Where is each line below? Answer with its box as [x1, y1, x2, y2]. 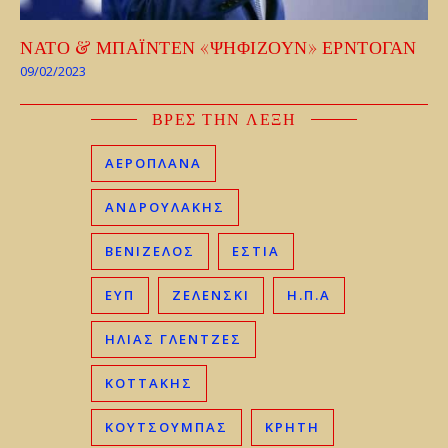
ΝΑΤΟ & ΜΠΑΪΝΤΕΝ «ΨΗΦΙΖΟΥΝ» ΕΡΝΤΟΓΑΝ [20, 34, 417, 59]
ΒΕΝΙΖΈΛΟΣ [105, 241, 196, 260]
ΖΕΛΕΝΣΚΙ [172, 285, 251, 304]
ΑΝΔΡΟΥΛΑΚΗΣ [105, 197, 226, 216]
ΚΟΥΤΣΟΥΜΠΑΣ [105, 417, 229, 436]
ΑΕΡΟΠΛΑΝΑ [105, 153, 203, 172]
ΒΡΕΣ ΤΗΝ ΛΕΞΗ [151, 107, 297, 129]
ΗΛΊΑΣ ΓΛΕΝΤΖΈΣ [105, 329, 243, 348]
